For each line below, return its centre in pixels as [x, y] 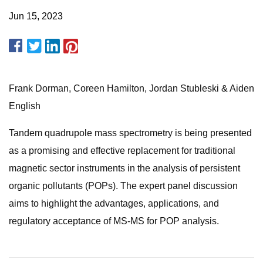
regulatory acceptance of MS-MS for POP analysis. [114, 221]
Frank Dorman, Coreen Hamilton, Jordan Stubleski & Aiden [131, 88]
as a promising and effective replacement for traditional [122, 151]
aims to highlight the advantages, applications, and [114, 203]
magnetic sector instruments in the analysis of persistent [124, 168]
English [25, 106]
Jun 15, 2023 [36, 16]
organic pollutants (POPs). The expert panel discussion [123, 186]
